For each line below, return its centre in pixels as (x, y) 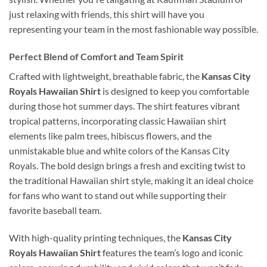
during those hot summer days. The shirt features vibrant (125, 106)
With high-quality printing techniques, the (96, 237)
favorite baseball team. (55, 210)
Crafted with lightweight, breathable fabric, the (105, 76)
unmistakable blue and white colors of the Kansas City (119, 151)
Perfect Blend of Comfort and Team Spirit (96, 57)
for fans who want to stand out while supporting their (118, 195)
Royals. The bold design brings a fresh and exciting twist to (127, 166)
